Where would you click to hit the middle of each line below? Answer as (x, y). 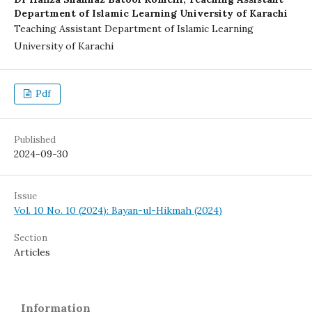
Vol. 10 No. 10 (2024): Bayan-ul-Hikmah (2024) (118, 210)
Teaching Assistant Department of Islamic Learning (134, 29)
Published (35, 140)
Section (31, 238)
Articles (32, 252)
